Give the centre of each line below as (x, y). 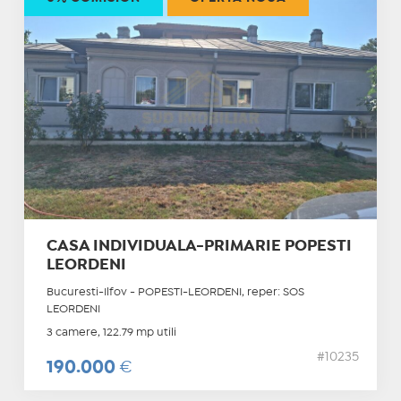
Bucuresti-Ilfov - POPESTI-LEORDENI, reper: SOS (175, 292)
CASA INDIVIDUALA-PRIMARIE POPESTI (199, 246)
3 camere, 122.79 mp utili (111, 332)
